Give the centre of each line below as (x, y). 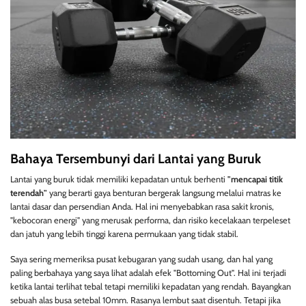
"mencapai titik (255, 180)
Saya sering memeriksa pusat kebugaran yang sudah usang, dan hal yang (141, 259)
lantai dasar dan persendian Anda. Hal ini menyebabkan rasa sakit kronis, (142, 207)
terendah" (29, 193)
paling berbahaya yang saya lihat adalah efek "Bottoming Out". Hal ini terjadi (148, 273)
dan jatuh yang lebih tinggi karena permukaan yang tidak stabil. (124, 234)
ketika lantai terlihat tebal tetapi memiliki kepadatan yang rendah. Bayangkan (151, 286)
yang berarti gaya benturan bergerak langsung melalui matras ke (164, 193)
